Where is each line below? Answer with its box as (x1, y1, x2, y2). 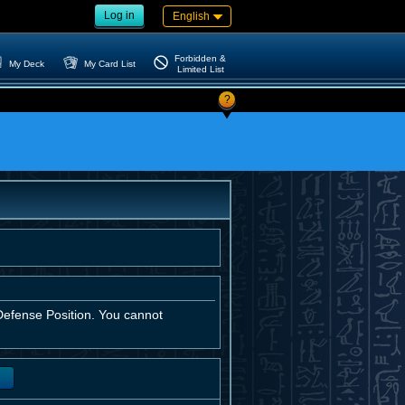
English (173, 10, 210, 23)
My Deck (9, 58, 45, 69)
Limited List (176, 63, 224, 74)
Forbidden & (174, 52, 226, 63)
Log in (104, 9, 135, 22)
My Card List (84, 58, 136, 69)
